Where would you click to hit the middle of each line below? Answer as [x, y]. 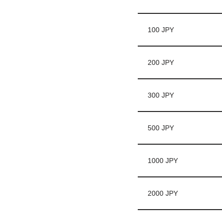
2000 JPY [163, 193]
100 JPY [161, 30]
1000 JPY [163, 161]
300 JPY [161, 95]
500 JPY [161, 128]
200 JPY [161, 62]
